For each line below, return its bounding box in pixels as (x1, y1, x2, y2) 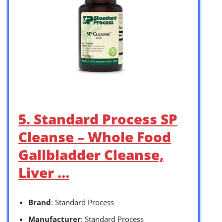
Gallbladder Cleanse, (18, 145, 164, 164)
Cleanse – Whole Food (18, 127, 171, 146)
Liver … (18, 163, 69, 182)
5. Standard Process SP (18, 109, 177, 128)
